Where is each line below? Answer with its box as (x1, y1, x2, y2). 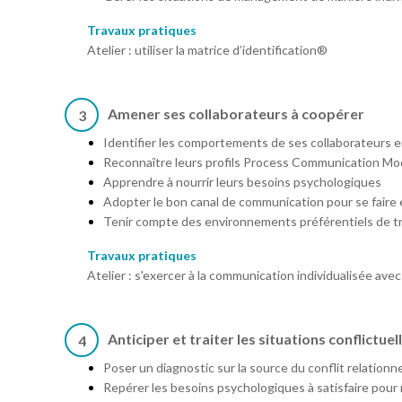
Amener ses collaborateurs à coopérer (108, 105, 364, 122)
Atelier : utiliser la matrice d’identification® (87, 42, 328, 57)
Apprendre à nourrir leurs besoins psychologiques (103, 174, 381, 189)
